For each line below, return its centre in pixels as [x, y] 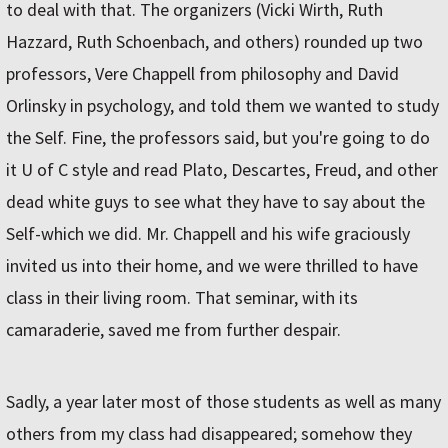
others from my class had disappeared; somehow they [209, 434]
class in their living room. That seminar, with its [182, 298]
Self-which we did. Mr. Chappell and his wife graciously [208, 234]
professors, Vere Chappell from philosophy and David [202, 74]
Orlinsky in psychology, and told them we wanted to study [222, 106]
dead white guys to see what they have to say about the [215, 202]
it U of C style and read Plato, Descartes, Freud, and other [222, 170]
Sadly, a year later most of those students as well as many [223, 402]
